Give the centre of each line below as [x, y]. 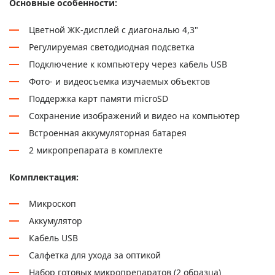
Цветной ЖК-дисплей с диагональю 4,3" [114, 29]
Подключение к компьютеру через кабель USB [128, 64]
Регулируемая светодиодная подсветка [112, 47]
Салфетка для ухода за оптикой [95, 255]
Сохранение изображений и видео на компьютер [134, 115]
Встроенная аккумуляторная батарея [108, 133]
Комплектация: [44, 177]
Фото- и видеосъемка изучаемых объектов [119, 81]
